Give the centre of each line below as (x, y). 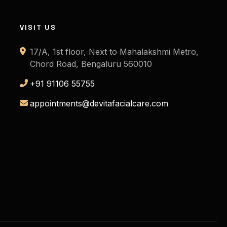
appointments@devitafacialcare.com (99, 104)
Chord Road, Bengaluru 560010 (91, 64)
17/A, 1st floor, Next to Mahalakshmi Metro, (114, 52)
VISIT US (38, 28)
